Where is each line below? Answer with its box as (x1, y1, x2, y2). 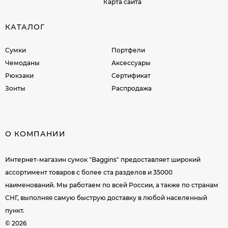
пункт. (5, 206, 24, 214)
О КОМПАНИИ (5, 129, 66, 138)
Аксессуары (111, 59, 151, 67)
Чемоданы (5, 59, 40, 67)
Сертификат (111, 71, 151, 79)
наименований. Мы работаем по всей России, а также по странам (5, 181, 218, 189)
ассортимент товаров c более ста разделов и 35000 (5, 168, 173, 176)
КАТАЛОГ (5, 22, 45, 32)
